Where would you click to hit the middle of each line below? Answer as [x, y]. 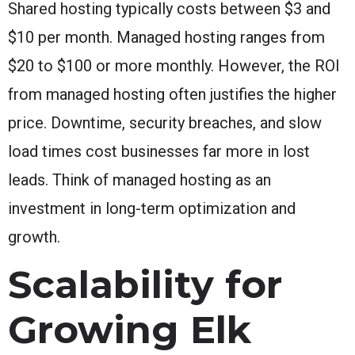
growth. [34, 237]
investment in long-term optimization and [152, 208]
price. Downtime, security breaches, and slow [165, 122]
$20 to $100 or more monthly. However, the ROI [174, 65]
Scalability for [145, 284]
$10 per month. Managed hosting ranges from [166, 37]
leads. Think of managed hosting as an [139, 179]
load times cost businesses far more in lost [159, 151]
